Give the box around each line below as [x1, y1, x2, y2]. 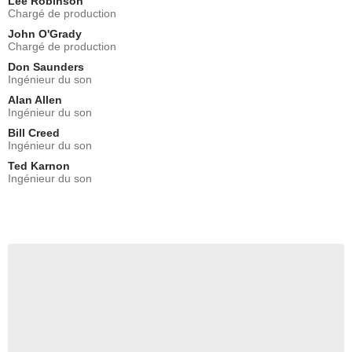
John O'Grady [8, 27, 82, 40]
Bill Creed [8, 126, 60, 139]
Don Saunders [8, 60, 84, 73]
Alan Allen [8, 93, 62, 106]
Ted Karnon [8, 159, 70, 172]
